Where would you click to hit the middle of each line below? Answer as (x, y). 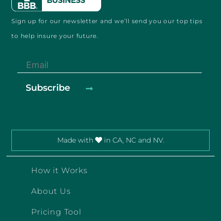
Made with (76, 140)
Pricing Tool (56, 212)
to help (24, 36)
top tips (190, 21)
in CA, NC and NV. (133, 140)
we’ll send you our (146, 21)
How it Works (59, 170)
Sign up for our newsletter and (63, 21)
